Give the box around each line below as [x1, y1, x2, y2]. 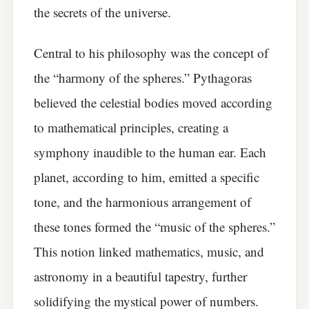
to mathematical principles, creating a [34, 118, 228, 136]
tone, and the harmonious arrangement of [34, 192, 251, 210]
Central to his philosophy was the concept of [34, 43, 268, 61]
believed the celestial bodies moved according [34, 93, 272, 111]
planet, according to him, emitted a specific [34, 168, 259, 186]
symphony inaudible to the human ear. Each [34, 143, 266, 161]
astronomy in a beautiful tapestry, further [34, 267, 247, 285]
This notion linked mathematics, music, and [34, 242, 264, 260]
